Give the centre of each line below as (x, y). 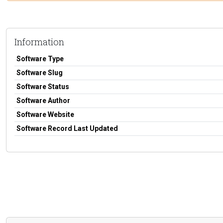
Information (39, 42)
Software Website (45, 114)
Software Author (43, 100)
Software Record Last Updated (67, 128)
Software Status (43, 86)
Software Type (40, 58)
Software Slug (40, 72)
